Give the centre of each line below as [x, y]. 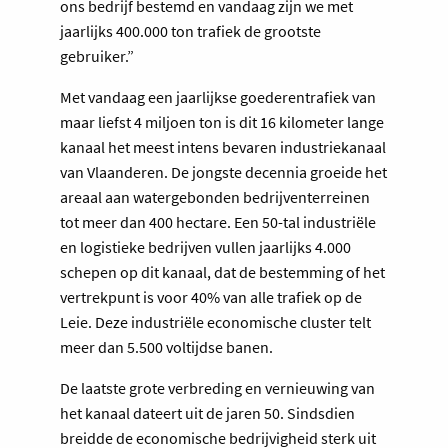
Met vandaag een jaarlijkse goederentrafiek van [218, 96]
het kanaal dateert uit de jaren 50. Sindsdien [207, 412]
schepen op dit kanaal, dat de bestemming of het [222, 271]
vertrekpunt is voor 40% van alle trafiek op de [211, 296]
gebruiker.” [98, 55]
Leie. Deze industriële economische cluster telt [215, 321]
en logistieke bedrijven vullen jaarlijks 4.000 [205, 246]
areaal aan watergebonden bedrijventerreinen [215, 196]
